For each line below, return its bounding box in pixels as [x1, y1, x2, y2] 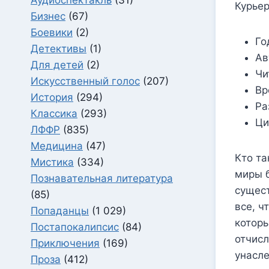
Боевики [31, 26, 73, 38]
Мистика [31, 156, 74, 168]
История [31, 91, 73, 103]
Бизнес [31, 10, 65, 22]
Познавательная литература [31, 172, 173, 184]
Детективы [31, 42, 86, 55]
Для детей [31, 58, 83, 71]
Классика [31, 107, 77, 119]
